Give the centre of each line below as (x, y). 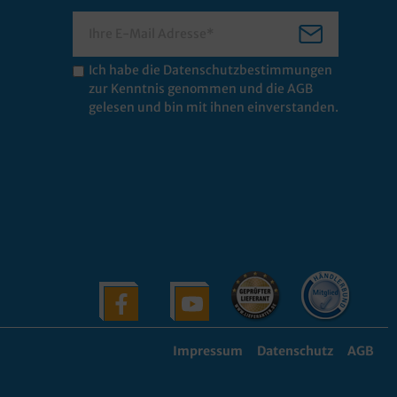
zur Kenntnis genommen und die (188, 89)
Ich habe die (126, 70)
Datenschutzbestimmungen (248, 70)
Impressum (208, 351)
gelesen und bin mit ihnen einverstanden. (214, 107)
